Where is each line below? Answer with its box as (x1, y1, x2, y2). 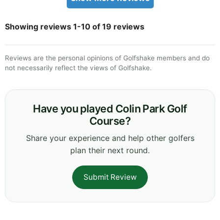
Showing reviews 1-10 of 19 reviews (5, 21, 144, 31)
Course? (89, 114, 131, 127)
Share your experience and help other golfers (26, 133, 194, 143)
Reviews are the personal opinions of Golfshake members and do (5, 54, 210, 62)
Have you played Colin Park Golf (33, 102, 187, 115)
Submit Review (83, 172, 137, 182)
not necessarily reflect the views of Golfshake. (5, 63, 152, 72)
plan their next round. (70, 145, 150, 155)
